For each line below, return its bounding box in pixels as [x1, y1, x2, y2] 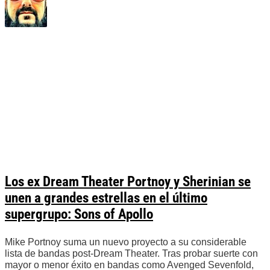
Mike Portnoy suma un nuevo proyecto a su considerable [5, 237, 246, 248]
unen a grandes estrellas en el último [5, 190, 207, 207]
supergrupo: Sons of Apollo [5, 206, 153, 223]
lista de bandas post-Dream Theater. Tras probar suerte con [5, 248, 258, 259]
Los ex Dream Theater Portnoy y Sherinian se [5, 174, 251, 190]
